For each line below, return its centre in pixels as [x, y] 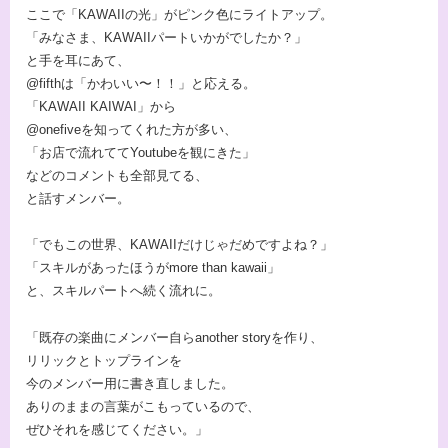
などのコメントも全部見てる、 [117, 175]
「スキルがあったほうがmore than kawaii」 [153, 268]
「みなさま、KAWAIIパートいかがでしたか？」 [166, 37]
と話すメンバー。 [78, 198]
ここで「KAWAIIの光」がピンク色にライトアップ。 [179, 14]
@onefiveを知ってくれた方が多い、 [131, 129]
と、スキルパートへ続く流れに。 [123, 291]
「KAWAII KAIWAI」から [101, 106]
